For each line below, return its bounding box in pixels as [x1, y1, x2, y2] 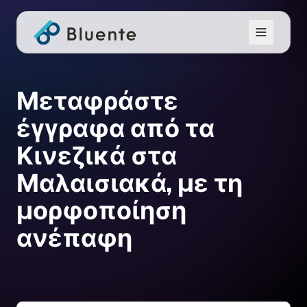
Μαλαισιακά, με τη [16, 167, 243, 199]
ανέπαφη [16, 222, 132, 254]
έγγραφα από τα [16, 112, 214, 145]
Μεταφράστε [16, 85, 178, 117]
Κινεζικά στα [16, 140, 177, 172]
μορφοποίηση [16, 195, 186, 227]
